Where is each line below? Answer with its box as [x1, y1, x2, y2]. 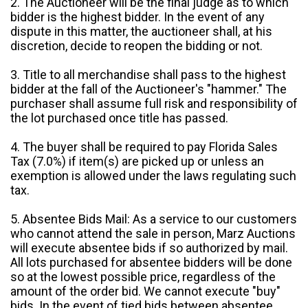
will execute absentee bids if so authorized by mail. [10, 241, 288, 256]
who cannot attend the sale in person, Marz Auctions [10, 226, 296, 241]
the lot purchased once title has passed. [10, 111, 228, 126]
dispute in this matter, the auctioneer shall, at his [10, 24, 272, 39]
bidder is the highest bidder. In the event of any [10, 10, 265, 25]
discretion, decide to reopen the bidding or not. [10, 38, 263, 54]
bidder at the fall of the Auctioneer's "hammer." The [10, 82, 287, 97]
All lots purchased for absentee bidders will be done [10, 255, 292, 270]
